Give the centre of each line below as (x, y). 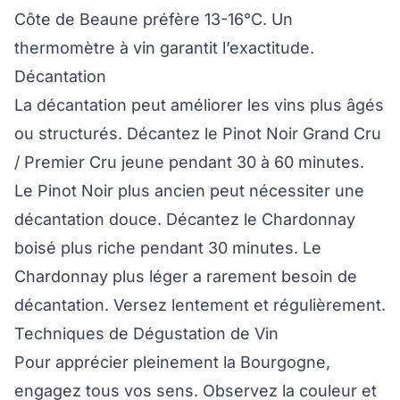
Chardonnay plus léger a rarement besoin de (186, 277)
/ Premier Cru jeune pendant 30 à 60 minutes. (189, 162)
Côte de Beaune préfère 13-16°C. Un (154, 20)
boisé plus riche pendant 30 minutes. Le (168, 248)
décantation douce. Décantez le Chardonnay (185, 220)
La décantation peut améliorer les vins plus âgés (199, 105)
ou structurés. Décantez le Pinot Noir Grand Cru (198, 134)
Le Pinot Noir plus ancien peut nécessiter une (189, 191)
